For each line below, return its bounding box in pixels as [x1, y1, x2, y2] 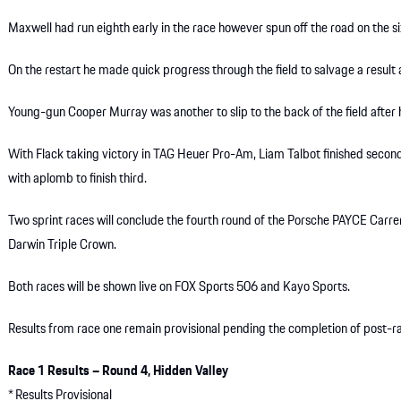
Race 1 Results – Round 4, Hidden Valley [8, 362, 229, 382]
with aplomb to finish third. [8, 169, 148, 190]
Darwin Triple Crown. [8, 235, 117, 256]
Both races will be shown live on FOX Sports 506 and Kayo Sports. [8, 277, 351, 298]
